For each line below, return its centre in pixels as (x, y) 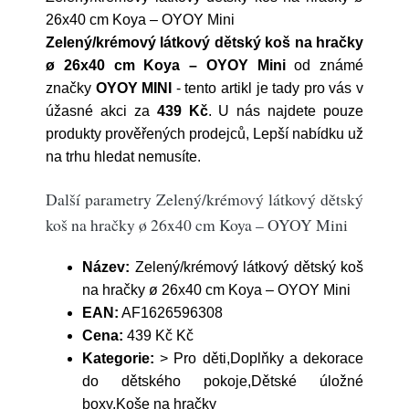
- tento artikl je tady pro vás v (268, 88)
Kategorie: (118, 358)
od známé (324, 65)
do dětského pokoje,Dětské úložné (223, 381)
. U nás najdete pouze (285, 111)
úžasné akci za (101, 111)
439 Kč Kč (158, 336)
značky (71, 88)
